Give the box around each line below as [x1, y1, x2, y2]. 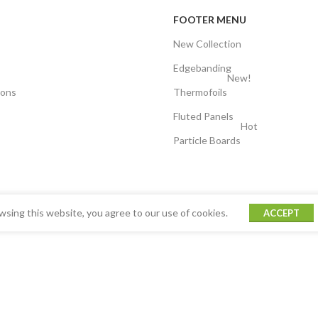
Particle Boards [172, 133, 241, 146]
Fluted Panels [172, 109, 234, 122]
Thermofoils [172, 85, 227, 98]
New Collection [172, 37, 241, 50]
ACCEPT [263, 207, 300, 219]
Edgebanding [172, 61, 231, 74]
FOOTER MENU [172, 13, 246, 26]
